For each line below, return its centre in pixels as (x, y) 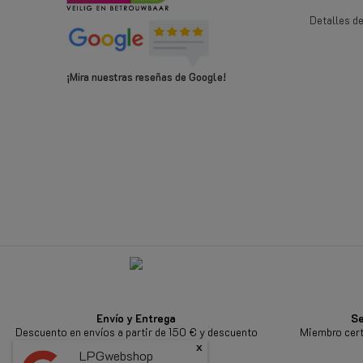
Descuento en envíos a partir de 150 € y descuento (136, 331)
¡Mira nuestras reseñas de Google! (146, 76)
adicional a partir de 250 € (136, 345)
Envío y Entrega (136, 318)
